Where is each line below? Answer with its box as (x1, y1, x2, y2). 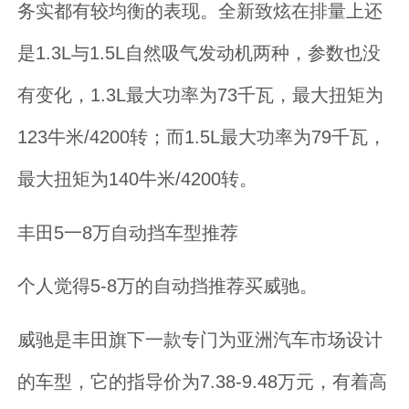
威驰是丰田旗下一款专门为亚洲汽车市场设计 (17, 329, 383, 351)
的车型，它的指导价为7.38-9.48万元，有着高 (17, 371, 388, 393)
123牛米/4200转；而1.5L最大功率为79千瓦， (17, 125, 387, 147)
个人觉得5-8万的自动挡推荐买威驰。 (17, 275, 319, 297)
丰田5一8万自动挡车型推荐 (17, 221, 239, 243)
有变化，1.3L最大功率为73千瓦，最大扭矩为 (17, 83, 384, 105)
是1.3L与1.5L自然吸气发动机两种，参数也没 (17, 41, 382, 63)
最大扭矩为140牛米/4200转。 (17, 167, 258, 189)
